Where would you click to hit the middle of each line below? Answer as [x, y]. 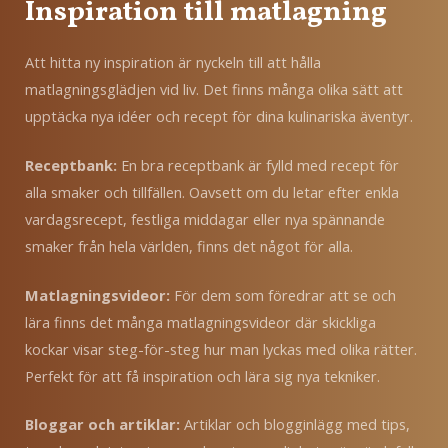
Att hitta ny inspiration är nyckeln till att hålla [173, 61]
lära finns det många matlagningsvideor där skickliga [200, 321]
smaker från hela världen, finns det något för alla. [189, 245]
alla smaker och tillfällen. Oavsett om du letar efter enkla [212, 191]
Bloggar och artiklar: [102, 424]
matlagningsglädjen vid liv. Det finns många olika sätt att [214, 88]
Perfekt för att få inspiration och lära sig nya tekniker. [202, 375]
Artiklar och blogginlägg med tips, [297, 424]
